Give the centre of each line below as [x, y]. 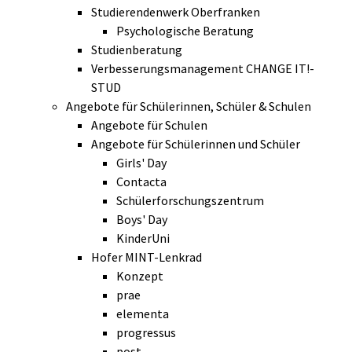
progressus [146, 333]
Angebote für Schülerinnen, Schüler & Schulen [189, 106]
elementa [143, 314]
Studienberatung [137, 50]
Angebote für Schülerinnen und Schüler [196, 144]
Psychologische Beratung [185, 31]
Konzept [140, 276]
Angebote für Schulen [149, 125]
